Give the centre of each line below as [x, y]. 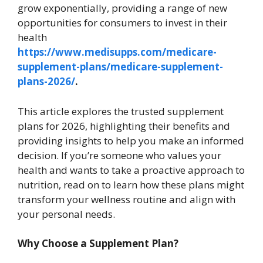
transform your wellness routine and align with [127, 199]
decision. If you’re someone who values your [119, 155]
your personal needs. [66, 214]
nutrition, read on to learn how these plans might [131, 184]
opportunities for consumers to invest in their [122, 23]
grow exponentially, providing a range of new [122, 8]
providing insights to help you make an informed [131, 140]
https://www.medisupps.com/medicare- [117, 52]
